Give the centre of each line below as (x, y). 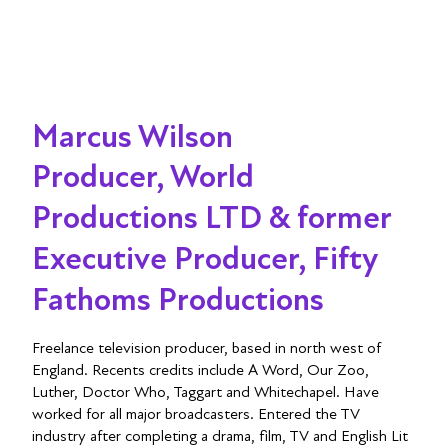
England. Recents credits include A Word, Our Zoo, (200, 370)
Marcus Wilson (132, 136)
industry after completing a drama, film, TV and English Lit (220, 436)
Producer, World (142, 177)
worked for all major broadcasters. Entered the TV (196, 414)
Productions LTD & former (211, 218)
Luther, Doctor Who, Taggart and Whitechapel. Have (205, 392)
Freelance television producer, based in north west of (206, 348)
